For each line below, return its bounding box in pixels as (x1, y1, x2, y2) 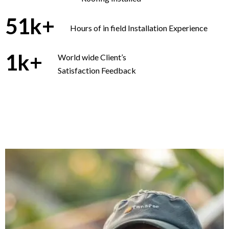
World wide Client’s (58, 52, 126, 62)
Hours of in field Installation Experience (70, 22, 208, 33)
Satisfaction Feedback (58, 65, 136, 76)
